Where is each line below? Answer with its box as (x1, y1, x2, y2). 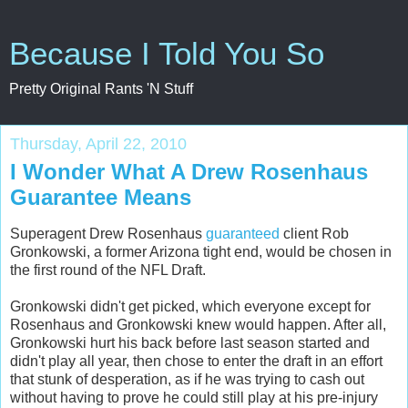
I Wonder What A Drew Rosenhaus (10, 159, 368, 184)
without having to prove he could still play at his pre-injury (10, 389, 378, 405)
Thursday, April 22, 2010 (10, 135, 187, 153)
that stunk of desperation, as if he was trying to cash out (10, 371, 364, 387)
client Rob (280, 225, 349, 241)
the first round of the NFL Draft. (10, 261, 206, 278)
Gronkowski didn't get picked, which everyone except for (10, 298, 371, 314)
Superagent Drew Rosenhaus (10, 225, 206, 241)
